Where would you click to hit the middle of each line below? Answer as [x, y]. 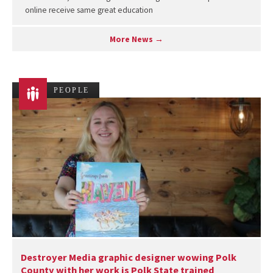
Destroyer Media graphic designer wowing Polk [128, 257]
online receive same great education [89, 10]
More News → [136, 39]
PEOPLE [72, 90]
